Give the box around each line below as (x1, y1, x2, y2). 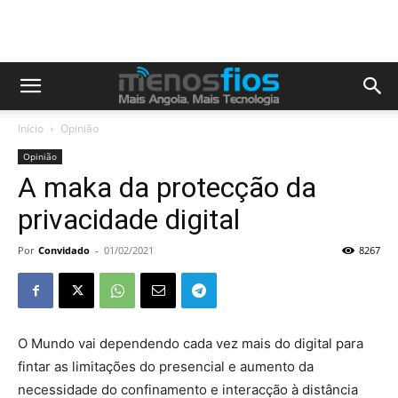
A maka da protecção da (18, 171, 316, 204)
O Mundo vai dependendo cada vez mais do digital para (18, 335, 363, 352)
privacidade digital (18, 203, 240, 236)
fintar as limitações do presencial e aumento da (18, 358, 314, 375)
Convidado (38, 243, 90, 257)
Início (18, 121, 44, 136)
